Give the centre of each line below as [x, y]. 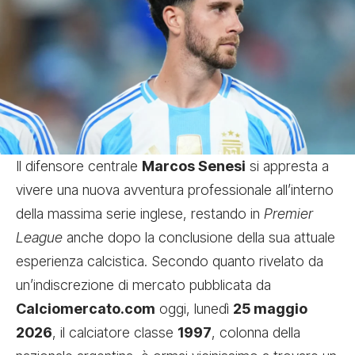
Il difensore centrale [79, 166]
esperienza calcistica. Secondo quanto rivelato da [170, 261]
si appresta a [287, 166]
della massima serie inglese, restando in [140, 213]
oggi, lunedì [194, 308]
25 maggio [270, 308]
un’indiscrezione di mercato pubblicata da [143, 284]
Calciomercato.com [86, 308]
